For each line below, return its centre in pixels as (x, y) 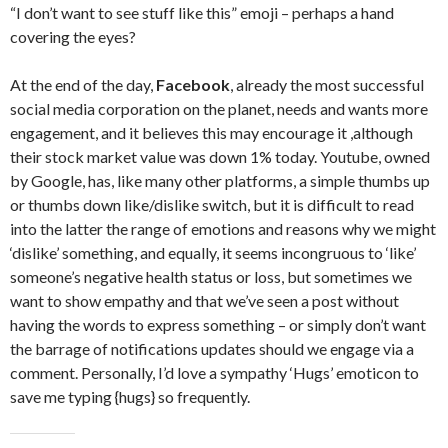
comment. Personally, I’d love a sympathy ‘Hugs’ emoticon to (214, 372)
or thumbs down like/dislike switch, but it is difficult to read (212, 204)
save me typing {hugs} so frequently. (130, 396)
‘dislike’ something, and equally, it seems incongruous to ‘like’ (213, 252)
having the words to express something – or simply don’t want (218, 324)
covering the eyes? (73, 36)
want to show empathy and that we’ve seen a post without (204, 300)
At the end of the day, (83, 84)
